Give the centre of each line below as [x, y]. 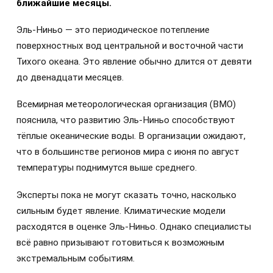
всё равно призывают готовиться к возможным [120, 242]
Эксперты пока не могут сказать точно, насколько [126, 195]
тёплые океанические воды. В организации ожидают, [131, 136]
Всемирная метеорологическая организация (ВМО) [126, 105]
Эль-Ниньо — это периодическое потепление [113, 30]
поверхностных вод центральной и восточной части [130, 46]
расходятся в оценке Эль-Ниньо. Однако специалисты [134, 226]
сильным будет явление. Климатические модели [121, 211]
